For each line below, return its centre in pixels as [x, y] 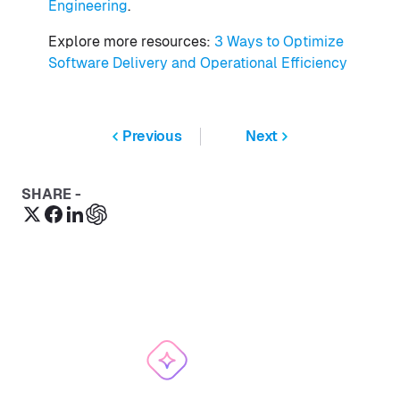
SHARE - [51, 194]
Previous [152, 136]
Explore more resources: [131, 41]
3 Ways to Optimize [279, 41]
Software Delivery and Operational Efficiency [198, 62]
